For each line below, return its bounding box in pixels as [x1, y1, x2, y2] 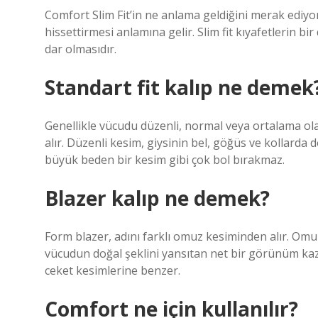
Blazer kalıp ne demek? [45, 185, 270, 212]
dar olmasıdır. [45, 41, 116, 57]
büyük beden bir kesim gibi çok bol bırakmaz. [45, 152, 285, 168]
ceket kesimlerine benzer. [45, 263, 180, 278]
